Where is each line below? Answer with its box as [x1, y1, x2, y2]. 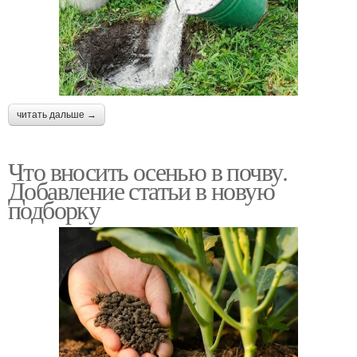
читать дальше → [17, 109, 96, 121]
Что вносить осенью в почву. [8, 154, 288, 189]
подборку [8, 192, 100, 227]
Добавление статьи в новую [8, 173, 274, 208]
